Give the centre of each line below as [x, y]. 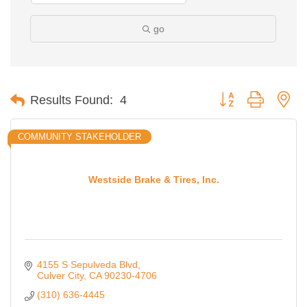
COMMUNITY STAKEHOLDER [79, 137]
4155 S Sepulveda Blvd [87, 265]
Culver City [60, 276]
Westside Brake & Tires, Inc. [153, 179]
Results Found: [72, 100]
